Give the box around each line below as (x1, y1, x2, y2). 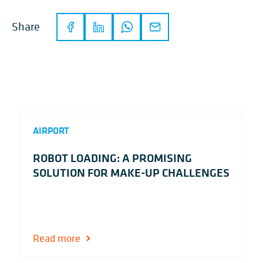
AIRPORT (33, 124, 69, 137)
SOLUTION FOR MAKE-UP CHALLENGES (33, 164, 230, 181)
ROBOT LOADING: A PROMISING (33, 150, 192, 166)
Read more (33, 231, 80, 245)
